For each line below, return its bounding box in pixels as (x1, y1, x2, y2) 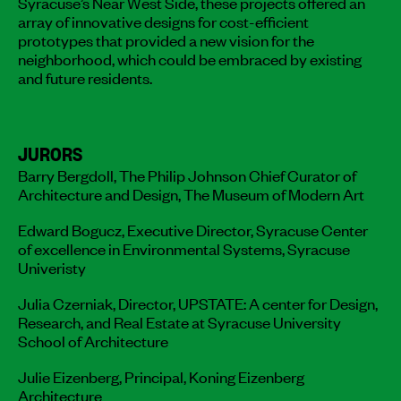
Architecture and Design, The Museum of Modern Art (18, 182, 364, 204)
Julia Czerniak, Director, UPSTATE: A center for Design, (18, 291, 378, 313)
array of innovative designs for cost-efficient (18, 9, 309, 31)
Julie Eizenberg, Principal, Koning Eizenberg (18, 364, 304, 387)
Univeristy (18, 255, 86, 277)
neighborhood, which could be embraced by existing (18, 47, 362, 69)
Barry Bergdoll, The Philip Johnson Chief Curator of (18, 163, 356, 185)
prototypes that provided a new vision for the (18, 28, 314, 50)
